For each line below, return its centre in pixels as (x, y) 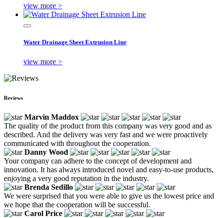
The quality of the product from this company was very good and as (108, 126)
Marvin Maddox (52, 117)
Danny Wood (46, 152)
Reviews (13, 98)
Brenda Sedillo (49, 187)
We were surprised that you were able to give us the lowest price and (109, 196)
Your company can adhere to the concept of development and (98, 161)
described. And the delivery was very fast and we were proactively (106, 134)
